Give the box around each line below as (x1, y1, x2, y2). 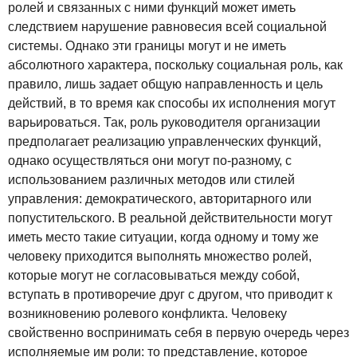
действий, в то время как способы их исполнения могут (8, 96, 335, 110)
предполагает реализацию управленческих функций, (8, 134, 321, 148)
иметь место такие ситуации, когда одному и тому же (8, 229, 319, 244)
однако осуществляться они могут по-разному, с (8, 153, 292, 167)
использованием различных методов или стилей (8, 172, 295, 186)
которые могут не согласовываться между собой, (8, 268, 300, 282)
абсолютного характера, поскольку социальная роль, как (8, 57, 343, 72)
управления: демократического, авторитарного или (8, 191, 312, 206)
